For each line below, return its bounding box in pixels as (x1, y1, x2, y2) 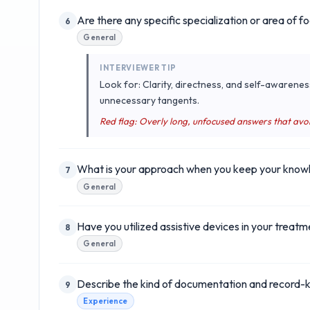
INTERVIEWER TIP (100, 62, 177, 73)
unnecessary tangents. (100, 94, 199, 107)
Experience (83, 295, 128, 307)
